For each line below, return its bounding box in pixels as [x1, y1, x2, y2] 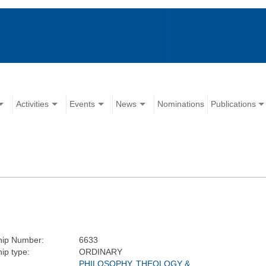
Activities [16, 99, 49, 109]
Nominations [157, 99, 205, 109]
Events [69, 99, 96, 109]
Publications [211, 99, 256, 109]
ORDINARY [79, 247, 123, 257]
